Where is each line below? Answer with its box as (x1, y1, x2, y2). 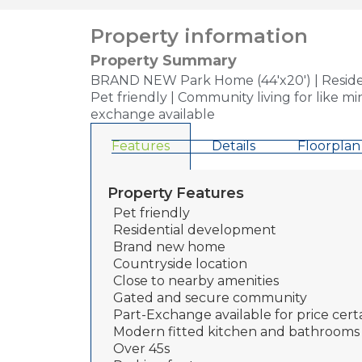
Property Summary (90, 52, 237, 70)
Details (212, 138, 255, 154)
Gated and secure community (113, 290, 307, 306)
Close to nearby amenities (113, 273, 279, 289)
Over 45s (113, 341, 170, 357)
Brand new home (113, 239, 225, 255)
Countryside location (113, 256, 247, 272)
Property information (90, 24, 308, 48)
